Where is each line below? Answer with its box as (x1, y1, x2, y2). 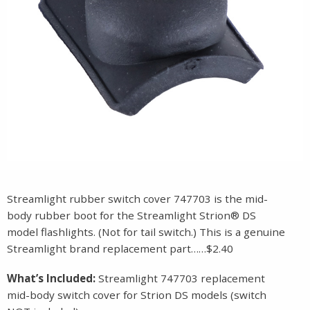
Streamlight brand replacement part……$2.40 (7, 241, 233, 255)
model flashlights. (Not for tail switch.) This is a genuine (7, 224, 285, 239)
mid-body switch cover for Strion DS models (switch (7, 287, 266, 302)
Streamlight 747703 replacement (98, 271, 265, 285)
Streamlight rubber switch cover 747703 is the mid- (7, 191, 268, 206)
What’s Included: (7, 271, 98, 285)
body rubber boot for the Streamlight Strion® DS (7, 208, 256, 222)
